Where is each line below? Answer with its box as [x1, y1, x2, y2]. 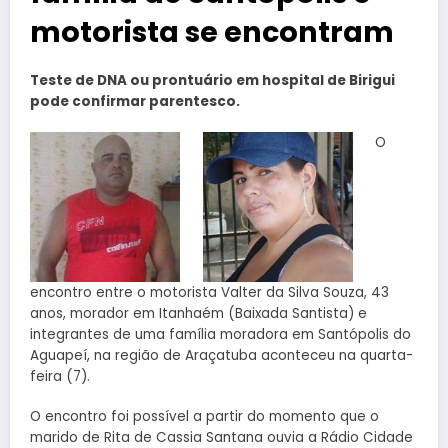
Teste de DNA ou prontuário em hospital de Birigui [30, 71, 395, 91]
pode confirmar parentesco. [30, 92, 240, 112]
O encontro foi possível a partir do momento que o [30, 406, 379, 426]
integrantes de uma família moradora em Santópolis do [30, 324, 411, 344]
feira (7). [30, 366, 90, 386]
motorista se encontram [30, 12, 394, 53]
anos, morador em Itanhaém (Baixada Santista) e [30, 303, 367, 323]
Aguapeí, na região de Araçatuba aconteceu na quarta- [30, 345, 413, 365]
